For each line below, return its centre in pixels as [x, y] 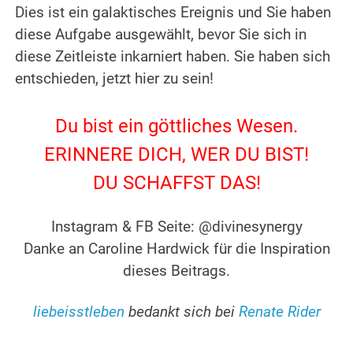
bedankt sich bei [181, 312]
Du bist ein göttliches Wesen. [176, 126]
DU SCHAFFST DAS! [176, 183]
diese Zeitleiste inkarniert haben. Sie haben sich [173, 57]
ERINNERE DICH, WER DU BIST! [176, 155]
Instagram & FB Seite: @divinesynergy [176, 227]
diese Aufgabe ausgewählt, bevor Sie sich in [161, 35]
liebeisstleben [78, 312]
